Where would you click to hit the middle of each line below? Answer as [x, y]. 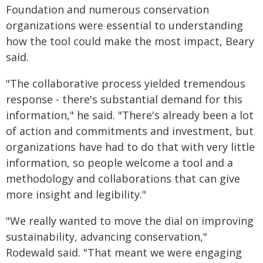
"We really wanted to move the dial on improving [130, 220]
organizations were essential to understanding [124, 25]
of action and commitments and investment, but [130, 131]
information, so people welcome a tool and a [119, 162]
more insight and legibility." [76, 194]
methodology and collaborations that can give [123, 178]
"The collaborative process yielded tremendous [126, 83]
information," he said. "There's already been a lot [130, 115]
